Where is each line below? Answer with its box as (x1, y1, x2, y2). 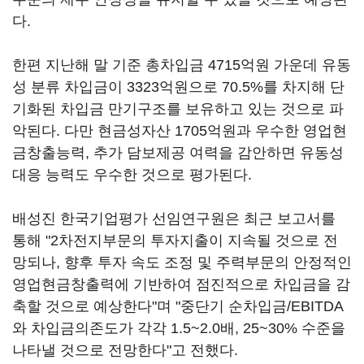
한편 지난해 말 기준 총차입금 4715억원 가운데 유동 (12, 57, 351, 73)
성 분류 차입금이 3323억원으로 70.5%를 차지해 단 (12, 79, 344, 95)
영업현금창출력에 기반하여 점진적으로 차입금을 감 (12, 276, 350, 292)
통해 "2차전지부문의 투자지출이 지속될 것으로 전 (12, 232, 338, 249)
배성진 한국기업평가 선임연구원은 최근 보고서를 (12, 210, 336, 227)
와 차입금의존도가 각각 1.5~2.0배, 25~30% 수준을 (12, 320, 345, 336)
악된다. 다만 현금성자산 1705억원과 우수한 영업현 (12, 123, 347, 139)
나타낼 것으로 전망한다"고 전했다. (12, 342, 238, 358)
